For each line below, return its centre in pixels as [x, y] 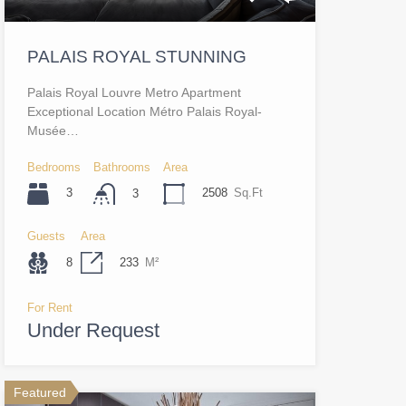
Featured [39, 392]
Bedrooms [53, 167]
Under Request [93, 330]
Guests [46, 236]
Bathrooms [121, 167]
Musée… [53, 130]
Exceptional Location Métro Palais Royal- [144, 111]
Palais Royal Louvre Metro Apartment [134, 92]
